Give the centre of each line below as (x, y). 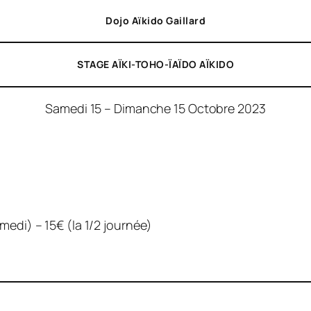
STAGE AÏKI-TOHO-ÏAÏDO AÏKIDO (155, 65)
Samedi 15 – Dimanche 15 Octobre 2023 (155, 108)
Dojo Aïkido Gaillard (155, 20)
